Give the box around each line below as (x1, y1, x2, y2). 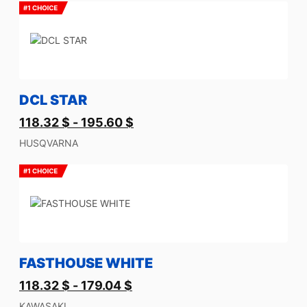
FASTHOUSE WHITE (19, 255, 153, 271)
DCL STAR (19, 92, 87, 108)
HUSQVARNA (19, 137, 78, 149)
